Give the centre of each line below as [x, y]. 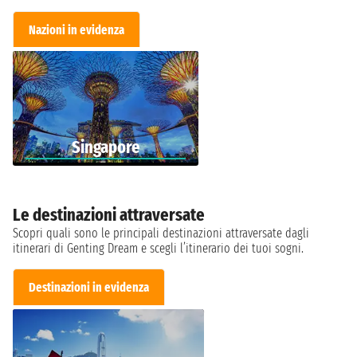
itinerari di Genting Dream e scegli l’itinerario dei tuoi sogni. [158, 249]
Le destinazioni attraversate [109, 215]
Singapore [106, 147]
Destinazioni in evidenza [89, 288]
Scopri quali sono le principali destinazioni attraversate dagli [161, 233]
